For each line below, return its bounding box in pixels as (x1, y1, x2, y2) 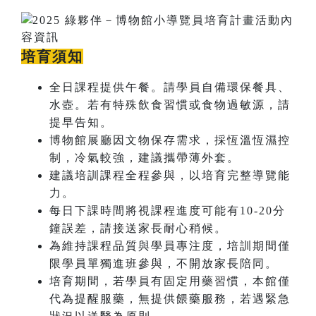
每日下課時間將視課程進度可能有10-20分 (49, 204, 286, 217)
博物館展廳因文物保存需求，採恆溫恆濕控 (49, 133, 291, 146)
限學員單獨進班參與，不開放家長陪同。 (49, 257, 278, 269)
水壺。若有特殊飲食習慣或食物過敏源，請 (49, 98, 291, 111)
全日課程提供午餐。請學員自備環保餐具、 (49, 80, 291, 93)
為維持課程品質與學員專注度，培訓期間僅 (49, 239, 291, 252)
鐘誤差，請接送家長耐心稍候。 (49, 221, 227, 234)
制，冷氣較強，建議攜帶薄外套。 (49, 151, 240, 164)
